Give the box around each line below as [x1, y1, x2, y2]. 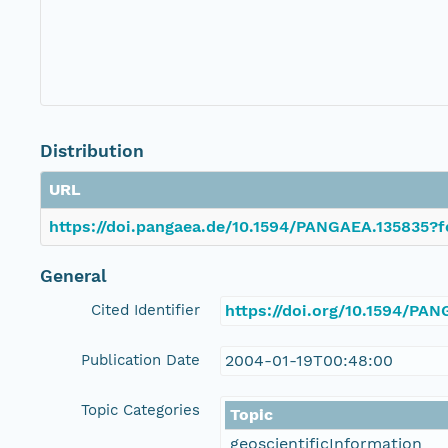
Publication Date [81, 351, 200, 370]
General [40, 266, 107, 287]
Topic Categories [81, 401, 200, 420]
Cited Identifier [91, 301, 200, 320]
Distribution [40, 141, 144, 162]
